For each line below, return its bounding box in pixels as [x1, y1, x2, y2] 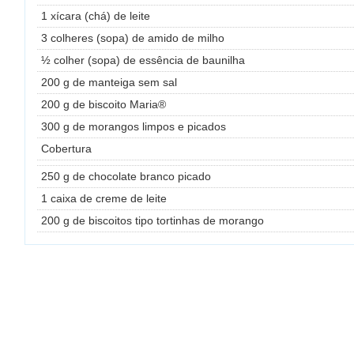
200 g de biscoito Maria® [41, 98, 166, 111]
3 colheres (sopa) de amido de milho [41, 32, 224, 45]
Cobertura [41, 142, 92, 156]
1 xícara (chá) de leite [41, 9, 150, 23]
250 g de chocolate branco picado [41, 170, 211, 183]
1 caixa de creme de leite [41, 192, 167, 205]
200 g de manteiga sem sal [41, 76, 177, 89]
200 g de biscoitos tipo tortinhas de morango [41, 214, 264, 228]
